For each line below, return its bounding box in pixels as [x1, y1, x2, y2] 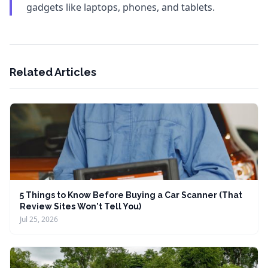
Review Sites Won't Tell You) [20, 202, 141, 211]
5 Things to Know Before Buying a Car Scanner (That [20, 190, 242, 200]
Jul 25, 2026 [20, 214, 58, 224]
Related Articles [10, 66, 96, 78]
